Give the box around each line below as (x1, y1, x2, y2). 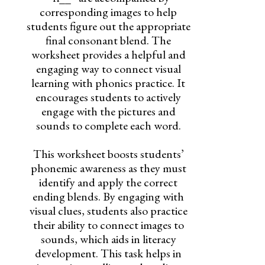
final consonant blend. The (46, 32, 172, 48)
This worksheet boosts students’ (33, 146, 184, 161)
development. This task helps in (35, 245, 182, 261)
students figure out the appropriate (26, 18, 190, 34)
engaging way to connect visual (35, 60, 181, 76)
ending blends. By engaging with (33, 188, 185, 204)
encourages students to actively (35, 89, 182, 105)
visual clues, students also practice (29, 202, 188, 218)
